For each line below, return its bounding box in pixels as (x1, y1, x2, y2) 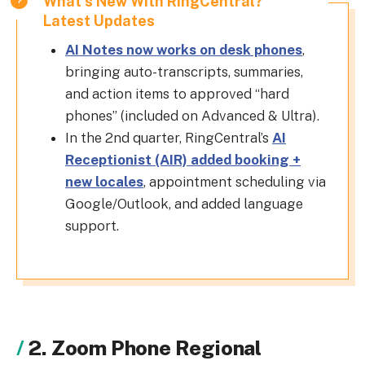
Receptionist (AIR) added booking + (65, 151, 301, 168)
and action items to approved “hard (65, 85, 289, 102)
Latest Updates (43, 11, 155, 29)
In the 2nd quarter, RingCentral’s (65, 129, 272, 146)
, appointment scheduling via (143, 173, 326, 190)
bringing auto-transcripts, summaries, (65, 63, 303, 80)
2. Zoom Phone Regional (28, 335, 262, 360)
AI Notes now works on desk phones (65, 41, 302, 58)
